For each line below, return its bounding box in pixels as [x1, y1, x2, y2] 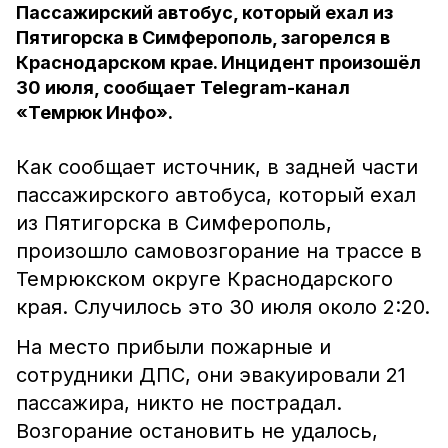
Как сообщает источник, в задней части [16, 155, 418, 179]
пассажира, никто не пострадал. [16, 391, 342, 415]
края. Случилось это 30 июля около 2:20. [16, 295, 430, 319]
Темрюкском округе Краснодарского [16, 267, 393, 291]
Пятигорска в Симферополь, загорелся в [16, 27, 390, 48]
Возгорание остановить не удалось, [16, 419, 378, 443]
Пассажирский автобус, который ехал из [16, 2, 393, 23]
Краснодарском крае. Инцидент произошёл [16, 52, 421, 73]
